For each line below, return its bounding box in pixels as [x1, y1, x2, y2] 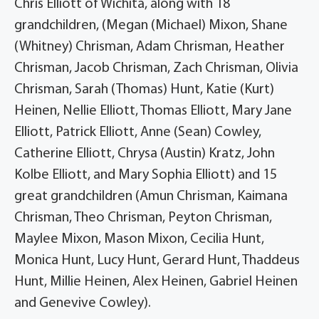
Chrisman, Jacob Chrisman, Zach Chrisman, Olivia [14, 61, 298, 76]
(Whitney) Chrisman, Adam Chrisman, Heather [14, 40, 285, 55]
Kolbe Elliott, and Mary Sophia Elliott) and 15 [14, 168, 277, 183]
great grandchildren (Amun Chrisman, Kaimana [14, 189, 288, 204]
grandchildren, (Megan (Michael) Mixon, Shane [14, 19, 288, 33]
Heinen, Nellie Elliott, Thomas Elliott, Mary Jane [14, 104, 292, 119]
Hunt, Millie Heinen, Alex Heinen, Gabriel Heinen [14, 275, 298, 290]
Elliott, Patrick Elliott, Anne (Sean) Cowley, [14, 125, 261, 140]
